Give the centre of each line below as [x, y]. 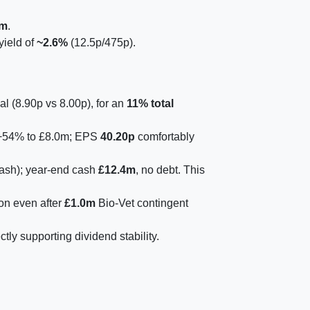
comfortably [165, 137]
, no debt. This [170, 170]
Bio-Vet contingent [142, 203]
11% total [150, 103]
